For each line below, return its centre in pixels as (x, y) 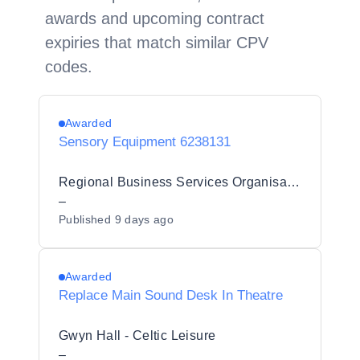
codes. (69, 67)
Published (87, 219)
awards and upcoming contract (155, 18)
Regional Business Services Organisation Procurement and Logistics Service (293, 182)
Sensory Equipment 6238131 (145, 142)
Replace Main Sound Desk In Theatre (171, 295)
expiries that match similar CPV (157, 43)
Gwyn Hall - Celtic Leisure (137, 335)
